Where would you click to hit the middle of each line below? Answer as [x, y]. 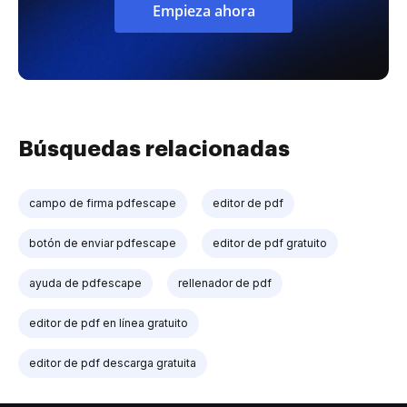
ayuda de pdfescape [85, 283]
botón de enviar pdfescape [103, 243]
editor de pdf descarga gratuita [113, 362]
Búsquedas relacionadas [154, 149]
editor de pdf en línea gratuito [109, 323]
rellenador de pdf [225, 283]
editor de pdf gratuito [270, 243]
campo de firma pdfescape [103, 203]
